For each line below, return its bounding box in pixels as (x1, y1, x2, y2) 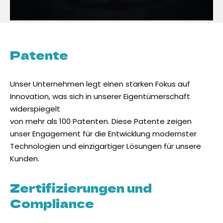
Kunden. (10, 153, 39, 164)
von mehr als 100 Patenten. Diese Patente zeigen (10, 116, 192, 127)
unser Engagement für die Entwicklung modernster (10, 128, 197, 139)
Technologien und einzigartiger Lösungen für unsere (10, 141, 201, 152)
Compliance (10, 194, 94, 212)
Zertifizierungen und (10, 179, 152, 197)
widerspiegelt (10, 104, 62, 114)
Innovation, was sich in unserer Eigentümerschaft (10, 91, 190, 102)
